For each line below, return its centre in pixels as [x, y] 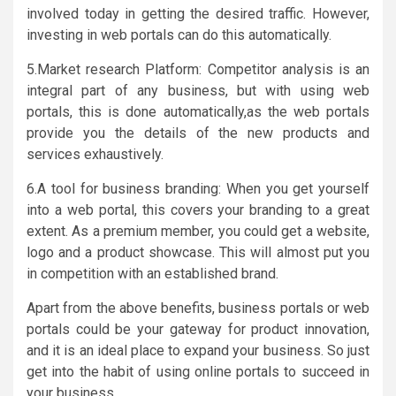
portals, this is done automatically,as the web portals [198, 111]
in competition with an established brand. [152, 273]
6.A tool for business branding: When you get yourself [198, 188]
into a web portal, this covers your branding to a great [198, 209]
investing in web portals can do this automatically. [179, 34]
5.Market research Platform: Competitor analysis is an [198, 69]
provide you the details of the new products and [198, 133]
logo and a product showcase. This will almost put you [198, 252]
